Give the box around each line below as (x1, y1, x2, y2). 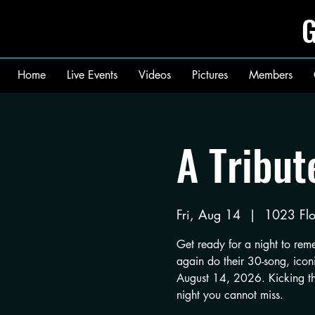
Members (249, 67, 292, 82)
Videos (139, 67, 171, 82)
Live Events (67, 67, 117, 82)
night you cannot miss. (176, 288, 283, 302)
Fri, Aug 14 (176, 206, 240, 223)
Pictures (192, 67, 228, 82)
